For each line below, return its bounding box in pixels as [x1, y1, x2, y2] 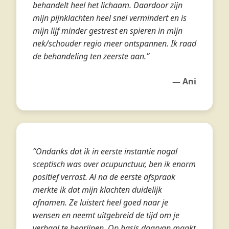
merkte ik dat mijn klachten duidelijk [33, 184, 162, 195]
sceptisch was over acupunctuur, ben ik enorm [33, 158, 196, 170]
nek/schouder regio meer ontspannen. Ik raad [33, 38, 196, 49]
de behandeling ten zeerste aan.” [33, 51, 149, 62]
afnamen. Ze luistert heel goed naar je [33, 197, 168, 208]
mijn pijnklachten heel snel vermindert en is [33, 12, 187, 24]
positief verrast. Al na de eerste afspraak [33, 171, 175, 182]
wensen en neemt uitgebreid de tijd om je [33, 210, 179, 221]
